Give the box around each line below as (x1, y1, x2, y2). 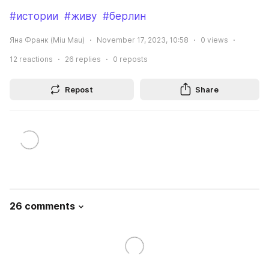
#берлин (103, 10, 146, 23)
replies (74, 54, 101, 64)
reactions (17, 54, 53, 64)
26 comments (10, 199, 75, 212)
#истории (10, 10, 58, 23)
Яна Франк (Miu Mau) (10, 35, 85, 44)
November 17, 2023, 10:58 (97, 35, 189, 44)
